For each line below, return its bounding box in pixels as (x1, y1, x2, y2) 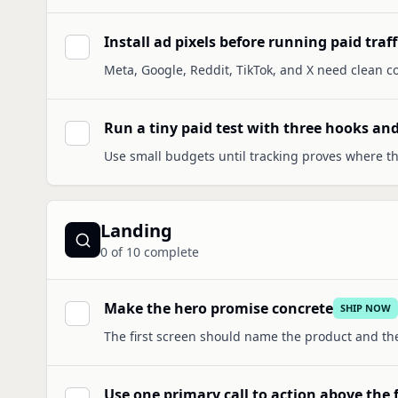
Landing (100, 219, 172, 243)
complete (140, 243, 199, 260)
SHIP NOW (340, 301, 391, 314)
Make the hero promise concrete (104, 298, 333, 318)
